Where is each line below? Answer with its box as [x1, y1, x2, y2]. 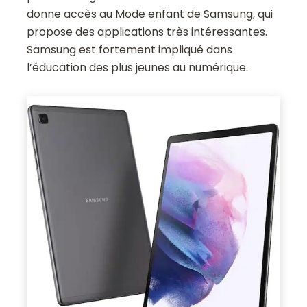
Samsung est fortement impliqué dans [27, 41, 233, 58]
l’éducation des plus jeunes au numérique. [27, 59, 249, 75]
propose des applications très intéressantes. [27, 23, 268, 40]
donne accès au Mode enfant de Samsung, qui [27, 5, 273, 22]
